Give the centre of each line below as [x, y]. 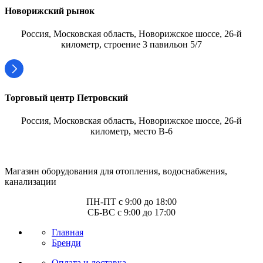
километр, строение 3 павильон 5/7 [131, 44]
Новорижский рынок [50, 11]
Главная [68, 232]
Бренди [66, 243]
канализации [31, 182]
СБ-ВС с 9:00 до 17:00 [131, 213]
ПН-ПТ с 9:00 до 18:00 [131, 202]
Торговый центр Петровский [66, 98]
